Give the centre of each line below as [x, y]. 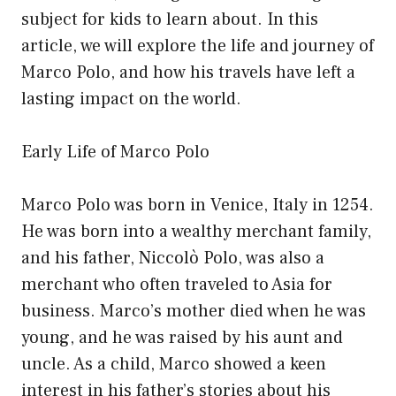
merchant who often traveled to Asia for [177, 284]
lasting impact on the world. [131, 99]
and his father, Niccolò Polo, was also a [173, 258]
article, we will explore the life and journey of [198, 46]
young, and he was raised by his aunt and [182, 337]
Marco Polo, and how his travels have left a [188, 72]
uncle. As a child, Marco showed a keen [174, 364]
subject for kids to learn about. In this [170, 19]
